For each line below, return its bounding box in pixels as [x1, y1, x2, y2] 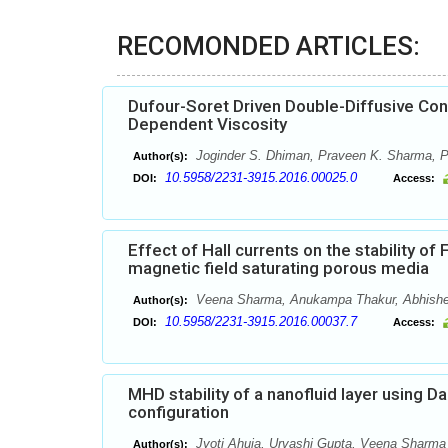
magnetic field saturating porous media [128, 258, 429, 278]
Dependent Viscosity [128, 114, 287, 134]
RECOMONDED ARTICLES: [117, 31, 420, 61]
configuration [128, 402, 229, 422]
